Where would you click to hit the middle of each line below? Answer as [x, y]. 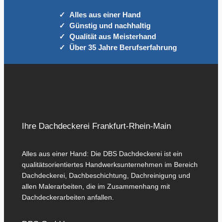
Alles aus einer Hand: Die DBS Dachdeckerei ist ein [102, 153]
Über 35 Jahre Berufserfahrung [123, 47]
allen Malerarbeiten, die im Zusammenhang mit [96, 186]
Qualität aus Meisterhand [112, 36]
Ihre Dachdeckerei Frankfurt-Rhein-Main [96, 126]
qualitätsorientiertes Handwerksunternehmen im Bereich [110, 164]
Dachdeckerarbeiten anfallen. [68, 197]
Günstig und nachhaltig [110, 26]
